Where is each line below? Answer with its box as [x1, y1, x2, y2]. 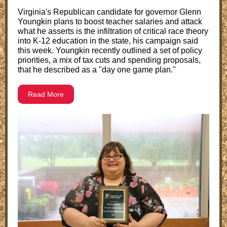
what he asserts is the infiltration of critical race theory [18, 27, 208, 35]
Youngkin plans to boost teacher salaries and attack [18, 17, 202, 26]
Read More [28, 90, 64, 98]
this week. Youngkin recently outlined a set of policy [18, 46, 202, 55]
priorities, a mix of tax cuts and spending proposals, [18, 56, 201, 64]
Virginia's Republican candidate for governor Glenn [18, 8, 201, 16]
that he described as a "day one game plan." [18, 65, 176, 74]
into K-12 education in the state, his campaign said [18, 36, 198, 45]
